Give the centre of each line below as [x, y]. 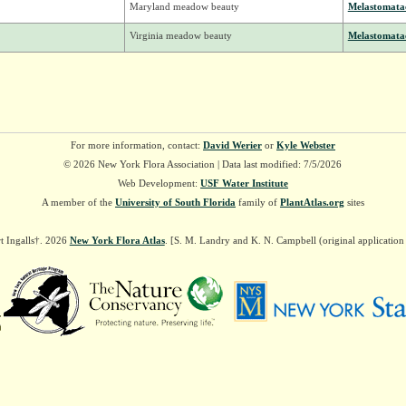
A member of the [78, 203]
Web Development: [159, 184]
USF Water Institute [244, 184]
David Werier [232, 145]
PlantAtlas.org [312, 203]
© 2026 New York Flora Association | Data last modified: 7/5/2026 [203, 164]
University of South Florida [175, 203]
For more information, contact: [136, 145]
